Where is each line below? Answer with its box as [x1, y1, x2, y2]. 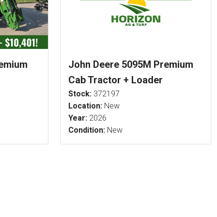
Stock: [68, 89, 92, 98]
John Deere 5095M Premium [68, 58, 193, 70]
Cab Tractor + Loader [68, 74, 163, 86]
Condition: [68, 125, 105, 135]
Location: [68, 101, 102, 110]
